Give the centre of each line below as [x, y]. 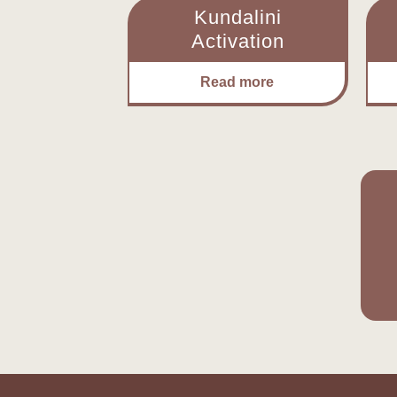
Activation [238, 41]
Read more [237, 82]
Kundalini [238, 17]
